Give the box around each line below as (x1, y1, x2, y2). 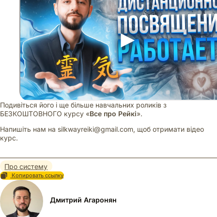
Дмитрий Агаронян (50, 196, 117, 204)
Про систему (4, 162, 48, 170)
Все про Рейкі (90, 109, 137, 118)
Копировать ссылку (10, 172, 64, 179)
